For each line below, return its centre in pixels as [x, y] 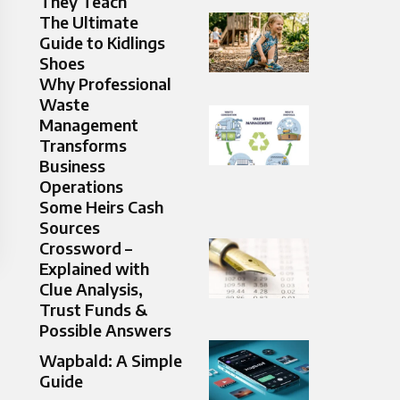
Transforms [83, 146]
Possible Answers [105, 330]
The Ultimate [89, 22]
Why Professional [105, 84]
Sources [70, 228]
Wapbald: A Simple [111, 360]
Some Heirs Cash [101, 207]
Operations [81, 187]
